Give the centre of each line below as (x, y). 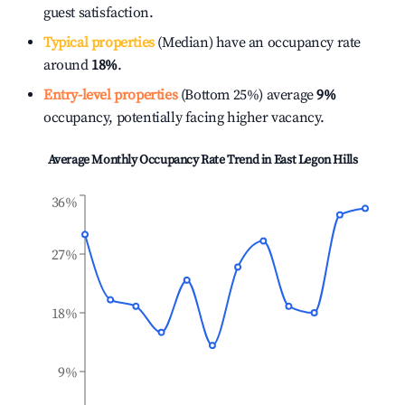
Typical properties (99, 42)
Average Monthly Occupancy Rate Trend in (160, 160)
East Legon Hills (316, 160)
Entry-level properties (111, 95)
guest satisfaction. (99, 13)
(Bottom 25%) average (245, 95)
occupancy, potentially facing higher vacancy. (184, 118)
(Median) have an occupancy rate (258, 42)
